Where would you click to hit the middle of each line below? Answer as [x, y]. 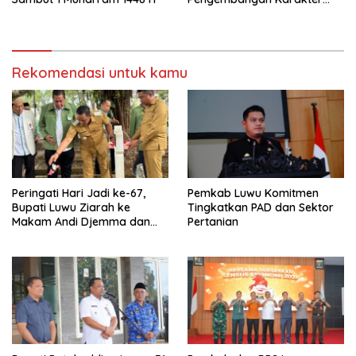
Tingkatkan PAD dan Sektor [261, 207]
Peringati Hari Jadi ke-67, [79, 193]
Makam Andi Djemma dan [81, 221]
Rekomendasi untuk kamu [100, 72]
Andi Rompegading [63, 236]
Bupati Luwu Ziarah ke [71, 207]
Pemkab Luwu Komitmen [253, 193]
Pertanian [213, 221]
